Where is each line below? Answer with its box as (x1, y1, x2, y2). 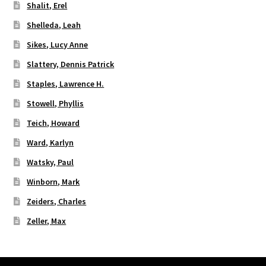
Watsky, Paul (27, 156, 74, 167)
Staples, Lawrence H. (27, 78, 104, 89)
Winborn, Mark (27, 176, 80, 187)
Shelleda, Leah (27, 19, 81, 30)
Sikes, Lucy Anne (27, 39, 88, 50)
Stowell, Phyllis (27, 97, 84, 109)
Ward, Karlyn (27, 137, 74, 148)
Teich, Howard (27, 117, 80, 128)
